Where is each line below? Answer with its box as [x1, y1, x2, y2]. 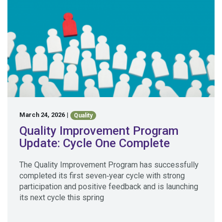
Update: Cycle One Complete [19, 136, 170, 150]
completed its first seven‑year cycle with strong [19, 170, 185, 180]
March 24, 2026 [19, 111, 65, 119]
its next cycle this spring [19, 192, 104, 202]
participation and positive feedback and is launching [19, 181, 198, 191]
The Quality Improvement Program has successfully [19, 160, 199, 169]
